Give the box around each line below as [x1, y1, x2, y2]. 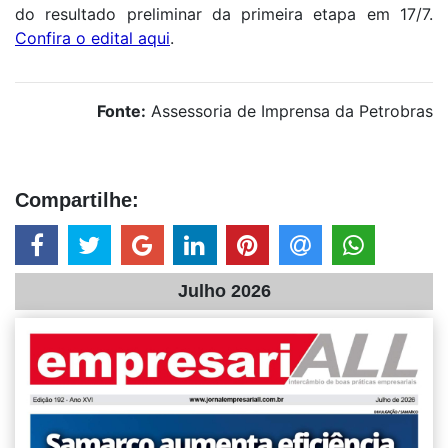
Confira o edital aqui [15, 27, 170, 48]
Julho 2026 [177, 280, 271, 301]
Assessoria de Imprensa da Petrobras [146, 100, 433, 121]
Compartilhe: [15, 188, 139, 211]
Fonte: [97, 100, 146, 121]
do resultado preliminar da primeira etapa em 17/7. [15, 3, 433, 24]
